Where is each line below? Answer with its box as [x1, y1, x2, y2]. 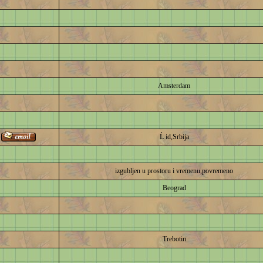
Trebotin [162, 235, 186, 243]
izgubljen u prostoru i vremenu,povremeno [115, 167, 233, 175]
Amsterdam [158, 82, 190, 90]
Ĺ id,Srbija [159, 133, 189, 141]
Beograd [162, 184, 186, 192]
